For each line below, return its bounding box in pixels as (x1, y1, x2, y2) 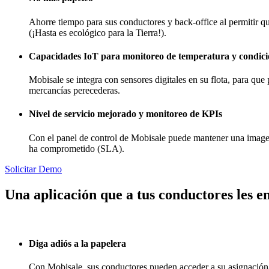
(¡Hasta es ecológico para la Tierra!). (29, 27, 166, 38)
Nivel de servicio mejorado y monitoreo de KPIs (29, 109, 222, 119)
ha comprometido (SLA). (29, 143, 124, 154)
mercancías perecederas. (29, 85, 120, 96)
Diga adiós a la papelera (29, 238, 126, 249)
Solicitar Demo (5, 163, 62, 174)
